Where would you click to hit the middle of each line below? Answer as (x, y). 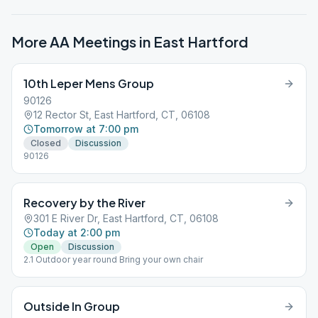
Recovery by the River (84, 203)
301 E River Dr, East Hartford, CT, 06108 (126, 218)
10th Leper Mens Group (89, 83)
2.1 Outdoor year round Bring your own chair (113, 259)
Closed (46, 143)
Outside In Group (72, 306)
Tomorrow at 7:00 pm (86, 129)
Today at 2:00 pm (77, 232)
